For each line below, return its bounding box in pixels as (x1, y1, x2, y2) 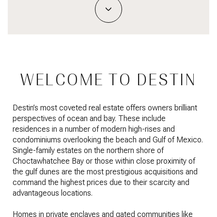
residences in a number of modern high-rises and (13, 124, 175, 134)
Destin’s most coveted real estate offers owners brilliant (13, 103, 197, 112)
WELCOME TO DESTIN (20, 71, 197, 89)
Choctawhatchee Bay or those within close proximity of (13, 156, 195, 166)
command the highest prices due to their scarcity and (13, 177, 189, 187)
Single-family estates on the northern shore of (13, 145, 164, 155)
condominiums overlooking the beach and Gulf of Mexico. (13, 135, 203, 144)
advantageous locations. (13, 188, 93, 198)
